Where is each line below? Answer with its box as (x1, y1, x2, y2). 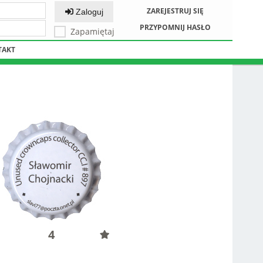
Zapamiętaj (70, 26, 114, 37)
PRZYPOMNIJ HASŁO (139, 22, 211, 32)
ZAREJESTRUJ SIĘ (146, 6, 204, 16)
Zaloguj (73, 7, 103, 16)
